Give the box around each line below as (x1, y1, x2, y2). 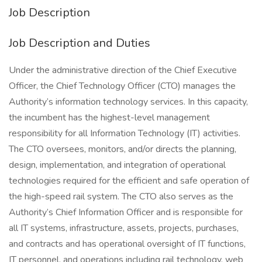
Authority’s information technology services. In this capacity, (9, 95, 248, 108)
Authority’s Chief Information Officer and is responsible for (9, 206, 243, 219)
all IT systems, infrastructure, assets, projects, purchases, (9, 222, 239, 235)
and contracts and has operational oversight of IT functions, (9, 237, 246, 250)
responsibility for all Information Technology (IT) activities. (9, 127, 240, 140)
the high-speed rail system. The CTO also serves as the (9, 190, 233, 203)
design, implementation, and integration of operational (9, 158, 226, 171)
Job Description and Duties (9, 35, 150, 51)
